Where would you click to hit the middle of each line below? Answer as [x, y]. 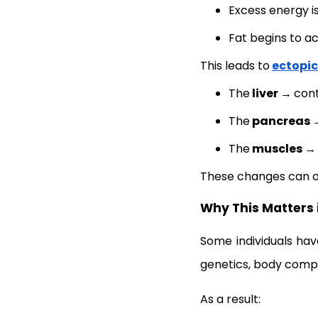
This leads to [235, 66]
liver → [272, 94]
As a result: [230, 300]
